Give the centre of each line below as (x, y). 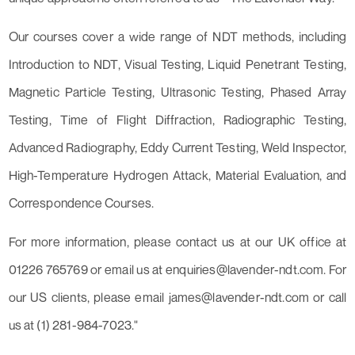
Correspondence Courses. (81, 203)
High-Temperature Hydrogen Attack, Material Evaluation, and (177, 176)
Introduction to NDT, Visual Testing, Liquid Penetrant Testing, (177, 65)
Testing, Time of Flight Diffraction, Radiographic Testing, (177, 120)
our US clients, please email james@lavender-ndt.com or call (177, 298)
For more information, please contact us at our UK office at (177, 242)
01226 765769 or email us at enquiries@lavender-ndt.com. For (177, 270)
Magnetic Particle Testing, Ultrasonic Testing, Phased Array (177, 92)
